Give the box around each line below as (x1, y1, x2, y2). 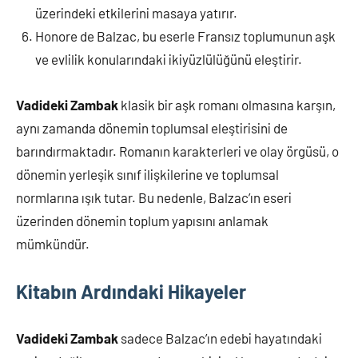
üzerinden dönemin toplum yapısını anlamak (16, 212, 268, 229)
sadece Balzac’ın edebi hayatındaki (118, 329, 322, 346)
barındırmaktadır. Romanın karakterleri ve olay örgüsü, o (16, 142, 339, 159)
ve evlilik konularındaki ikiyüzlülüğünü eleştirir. (35, 50, 302, 67)
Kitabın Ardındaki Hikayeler (16, 279, 246, 303)
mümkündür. (16, 235, 89, 252)
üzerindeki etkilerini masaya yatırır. (35, 4, 237, 21)
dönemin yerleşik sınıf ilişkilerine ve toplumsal (16, 165, 279, 182)
